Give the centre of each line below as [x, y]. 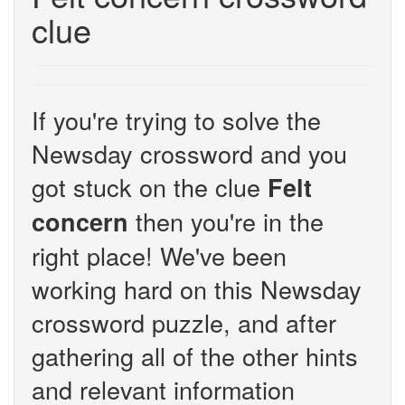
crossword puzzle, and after [184, 322]
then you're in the [226, 221]
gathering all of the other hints [195, 356]
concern [80, 221]
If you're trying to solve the [176, 120]
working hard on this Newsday [197, 289]
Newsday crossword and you [189, 153]
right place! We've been [159, 255]
